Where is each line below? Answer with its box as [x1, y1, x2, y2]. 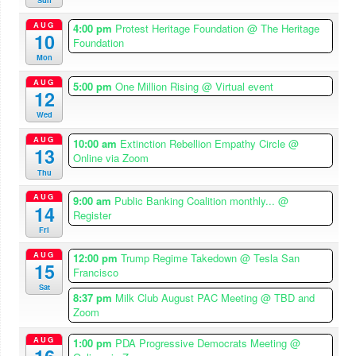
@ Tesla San [240, 250, 300, 266]
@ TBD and [261, 289, 315, 305]
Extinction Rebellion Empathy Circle [120, 135, 289, 151]
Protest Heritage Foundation [115, 21, 248, 37]
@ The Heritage [247, 21, 320, 37]
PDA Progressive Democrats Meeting [115, 335, 291, 351]
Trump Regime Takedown [121, 250, 241, 266]
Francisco [73, 265, 119, 281]
